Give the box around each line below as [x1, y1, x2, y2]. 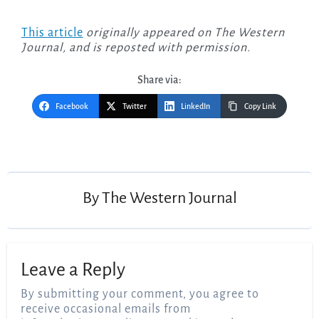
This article [21, 26, 83, 40]
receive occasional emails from [21, 303, 192, 316]
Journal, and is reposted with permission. [21, 41, 251, 55]
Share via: [137, 74, 182, 86]
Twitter [122, 102, 147, 111]
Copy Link [244, 102, 276, 111]
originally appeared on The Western [83, 26, 285, 40]
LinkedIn [181, 102, 210, 111]
